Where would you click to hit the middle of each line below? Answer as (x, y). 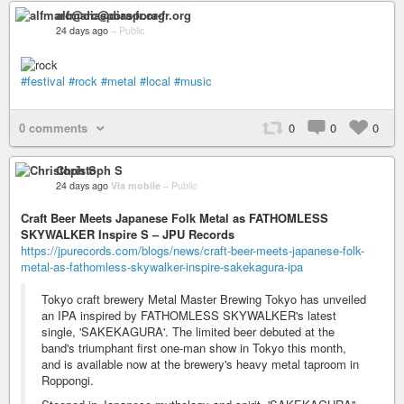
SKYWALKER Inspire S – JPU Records (128, 234)
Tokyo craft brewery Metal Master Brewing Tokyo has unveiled (204, 298)
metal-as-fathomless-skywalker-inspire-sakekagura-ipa (162, 266)
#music (193, 80)
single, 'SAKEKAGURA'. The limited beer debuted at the (188, 331)
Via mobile (137, 185)
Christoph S (89, 170)
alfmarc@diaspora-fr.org (124, 15)
